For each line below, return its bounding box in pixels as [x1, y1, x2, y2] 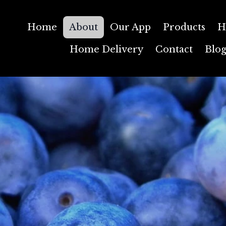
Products [162, 22, 205, 33]
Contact [155, 44, 193, 55]
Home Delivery [69, 44, 143, 55]
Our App [109, 22, 151, 33]
